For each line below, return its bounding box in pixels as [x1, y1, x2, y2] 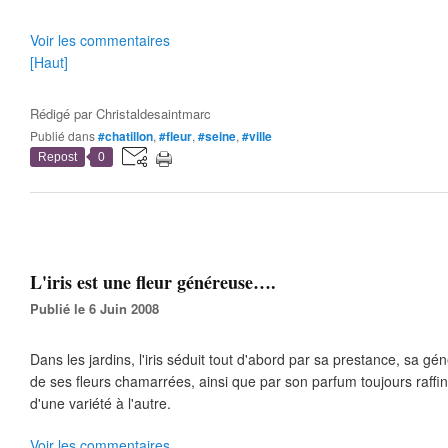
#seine [198, 127, 236, 145]
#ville [242, 127, 272, 145]
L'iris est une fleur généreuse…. [30, 269, 276, 295]
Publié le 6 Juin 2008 [39, 299, 159, 318]
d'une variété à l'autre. [30, 393, 171, 413]
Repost [38, 150, 77, 164]
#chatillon [98, 127, 153, 145]
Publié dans [38, 127, 95, 144]
